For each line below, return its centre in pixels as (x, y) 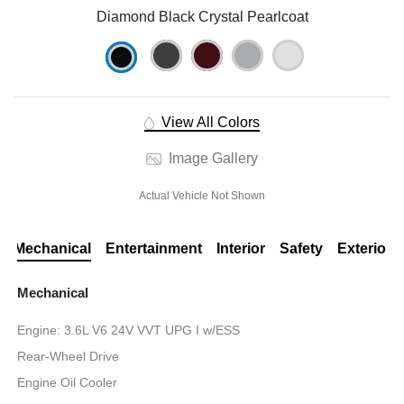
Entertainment (153, 248)
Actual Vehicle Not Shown (202, 195)
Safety (301, 248)
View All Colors (208, 122)
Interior (240, 248)
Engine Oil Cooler (68, 382)
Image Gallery (211, 158)
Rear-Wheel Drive (69, 356)
